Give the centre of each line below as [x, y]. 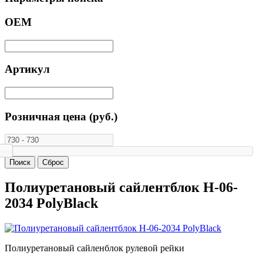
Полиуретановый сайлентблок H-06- [121, 188]
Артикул [27, 69]
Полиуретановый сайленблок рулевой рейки [95, 248]
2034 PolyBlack [51, 203]
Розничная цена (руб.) [61, 116]
